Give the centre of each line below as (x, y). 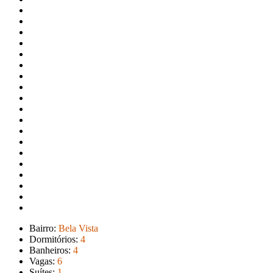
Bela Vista (78, 228)
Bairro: (44, 228)
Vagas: (43, 261)
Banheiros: (51, 250)
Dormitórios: (55, 239)
